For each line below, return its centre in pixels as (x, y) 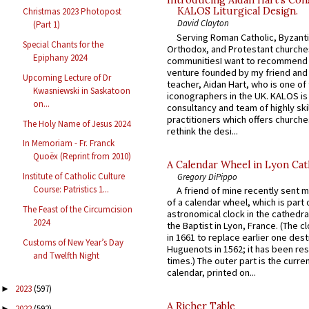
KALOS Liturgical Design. (238, 11)
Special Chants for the (63, 45)
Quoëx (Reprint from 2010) (82, 157)
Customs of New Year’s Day (73, 242)
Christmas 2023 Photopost (72, 12)
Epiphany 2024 (60, 58)
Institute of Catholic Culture (74, 177)
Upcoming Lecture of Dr (67, 77)
